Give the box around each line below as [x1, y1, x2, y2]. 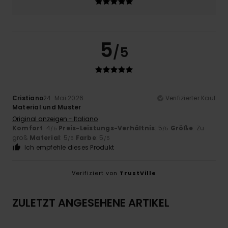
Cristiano [12, 94, 44, 103]
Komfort [12, 124, 43, 133]
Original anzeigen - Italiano [12, 115, 98, 124]
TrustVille [120, 169, 156, 178]
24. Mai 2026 [43, 94, 84, 103]
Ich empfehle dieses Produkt [24, 143, 115, 152]
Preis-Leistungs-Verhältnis [59, 124, 155, 133]
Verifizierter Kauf [165, 94, 216, 103]
